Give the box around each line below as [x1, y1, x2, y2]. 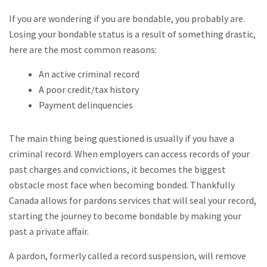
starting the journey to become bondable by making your [9, 210, 241, 222]
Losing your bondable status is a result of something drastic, [9, 28, 256, 40]
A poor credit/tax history [39, 83, 139, 95]
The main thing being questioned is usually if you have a [9, 132, 234, 144]
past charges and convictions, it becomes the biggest [9, 163, 226, 175]
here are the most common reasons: [9, 44, 157, 55]
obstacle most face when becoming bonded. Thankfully [9, 179, 235, 191]
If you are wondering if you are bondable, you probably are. [9, 13, 245, 24]
